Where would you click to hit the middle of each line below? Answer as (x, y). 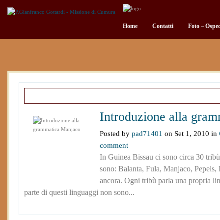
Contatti (163, 26)
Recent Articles (55, 96)
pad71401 (147, 134)
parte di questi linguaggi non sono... (79, 192)
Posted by (116, 134)
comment (114, 145)
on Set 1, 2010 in (191, 134)
